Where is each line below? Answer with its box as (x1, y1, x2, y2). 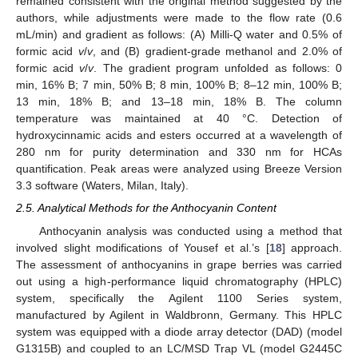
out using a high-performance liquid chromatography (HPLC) (16, 274, 342, 288)
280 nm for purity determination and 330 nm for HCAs (16, 145, 342, 159)
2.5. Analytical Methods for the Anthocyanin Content (16, 201, 276, 215)
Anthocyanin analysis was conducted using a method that (38, 224, 342, 237)
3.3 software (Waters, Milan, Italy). (16, 179, 189, 193)
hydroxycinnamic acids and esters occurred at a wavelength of (16, 129, 342, 142)
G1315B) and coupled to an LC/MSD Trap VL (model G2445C (16, 341, 342, 355)
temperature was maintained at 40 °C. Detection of (16, 112, 342, 125)
